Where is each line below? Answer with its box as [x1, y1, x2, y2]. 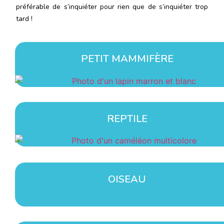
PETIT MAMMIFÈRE [80, 51, 173, 65]
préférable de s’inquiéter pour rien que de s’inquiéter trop [16, 1, 208, 11]
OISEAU [108, 172, 146, 186]
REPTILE [106, 111, 147, 125]
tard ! [16, 13, 32, 23]
